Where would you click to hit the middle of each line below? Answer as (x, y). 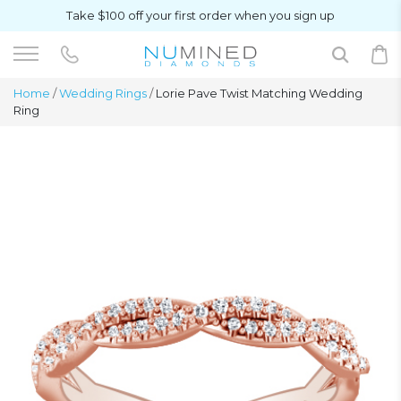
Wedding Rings (103, 93)
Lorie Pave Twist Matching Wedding (258, 93)
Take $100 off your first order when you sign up (200, 15)
